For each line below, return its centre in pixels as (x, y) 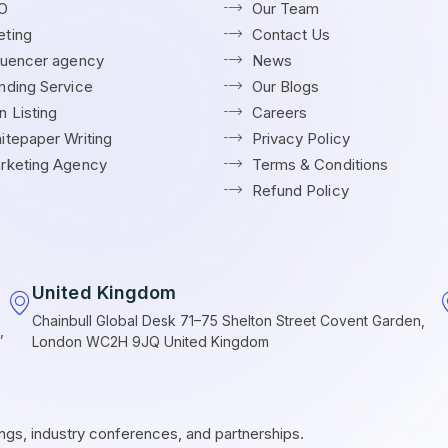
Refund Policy (300, 190)
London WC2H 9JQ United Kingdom (150, 341)
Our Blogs (285, 86)
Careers (279, 112)
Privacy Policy (300, 138)
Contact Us (291, 34)
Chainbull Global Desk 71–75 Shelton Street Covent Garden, (228, 320)
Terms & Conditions (320, 164)
